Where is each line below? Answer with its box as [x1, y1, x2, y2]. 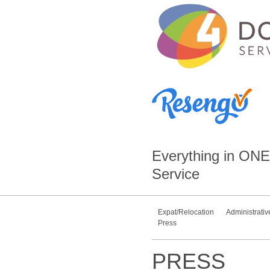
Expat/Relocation [157, 208, 214, 216]
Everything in [151, 148, 239, 164]
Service [151, 166, 199, 182]
